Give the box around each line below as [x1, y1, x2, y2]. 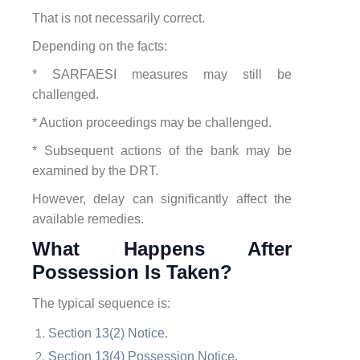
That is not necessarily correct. [32, 10, 205, 25]
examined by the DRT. [32, 163, 158, 178]
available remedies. [32, 211, 144, 226]
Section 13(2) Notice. [48, 325, 168, 340]
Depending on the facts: [32, 39, 167, 53]
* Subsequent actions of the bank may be [32, 143, 292, 157]
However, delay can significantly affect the [32, 191, 292, 206]
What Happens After [32, 237, 292, 260]
